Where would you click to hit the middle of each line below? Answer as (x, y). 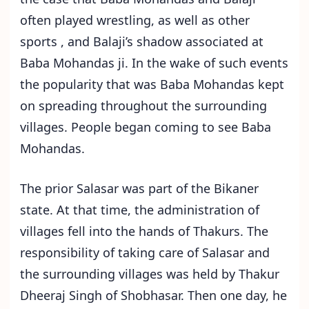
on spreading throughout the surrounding (143, 106)
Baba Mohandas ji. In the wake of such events (154, 63)
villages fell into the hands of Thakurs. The (144, 231)
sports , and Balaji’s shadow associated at (142, 42)
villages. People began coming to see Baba (146, 127)
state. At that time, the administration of (140, 210)
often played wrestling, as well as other (135, 20)
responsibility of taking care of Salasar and (145, 253)
